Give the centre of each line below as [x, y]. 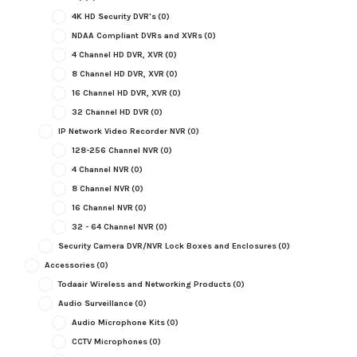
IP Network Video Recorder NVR [122, 131]
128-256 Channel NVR [115, 150]
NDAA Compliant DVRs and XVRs [137, 35]
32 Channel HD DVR [110, 112]
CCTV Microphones [109, 341]
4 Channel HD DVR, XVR [117, 54]
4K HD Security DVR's [114, 16]
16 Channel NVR [102, 207]
